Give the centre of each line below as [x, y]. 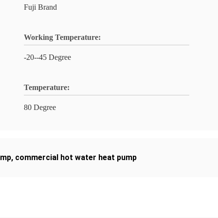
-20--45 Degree [47, 57]
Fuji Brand [40, 7]
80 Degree [40, 107]
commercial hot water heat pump [76, 157]
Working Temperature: [62, 37]
